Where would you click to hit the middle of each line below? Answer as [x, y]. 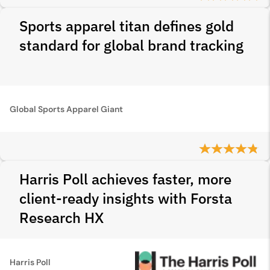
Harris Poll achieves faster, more [125, 179]
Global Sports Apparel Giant [66, 109]
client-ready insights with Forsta [126, 198]
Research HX [61, 218]
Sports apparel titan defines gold [127, 26]
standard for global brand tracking [131, 45]
